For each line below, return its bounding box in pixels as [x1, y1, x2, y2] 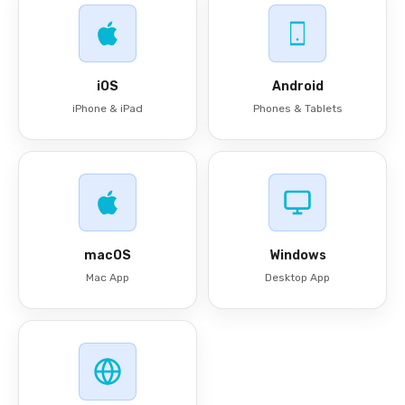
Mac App [86, 271, 129, 284]
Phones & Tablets [252, 102, 343, 115]
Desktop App [265, 271, 330, 284]
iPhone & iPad [72, 102, 143, 115]
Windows [268, 248, 326, 263]
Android [271, 79, 324, 94]
